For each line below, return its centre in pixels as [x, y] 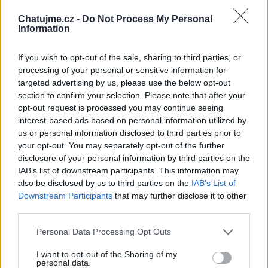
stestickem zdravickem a [162, 249]
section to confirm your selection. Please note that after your [132, 95]
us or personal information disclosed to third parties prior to [130, 133]
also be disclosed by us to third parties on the [105, 183]
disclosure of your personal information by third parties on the [134, 158]
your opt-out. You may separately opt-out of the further [121, 145]
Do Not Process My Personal [147, 19]
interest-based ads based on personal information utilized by [132, 120]
